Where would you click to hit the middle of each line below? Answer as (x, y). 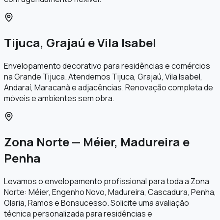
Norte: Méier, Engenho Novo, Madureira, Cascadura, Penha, (110, 192)
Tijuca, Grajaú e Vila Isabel (80, 43)
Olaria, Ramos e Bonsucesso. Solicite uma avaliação (96, 203)
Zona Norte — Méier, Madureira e (97, 141)
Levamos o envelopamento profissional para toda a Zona (107, 181)
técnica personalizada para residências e (78, 213)
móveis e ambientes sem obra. (59, 98)
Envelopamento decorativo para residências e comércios (107, 66)
